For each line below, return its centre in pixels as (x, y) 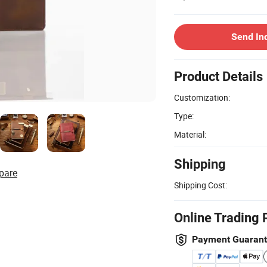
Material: (190, 134)
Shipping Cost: (201, 185)
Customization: (202, 97)
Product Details (218, 76)
